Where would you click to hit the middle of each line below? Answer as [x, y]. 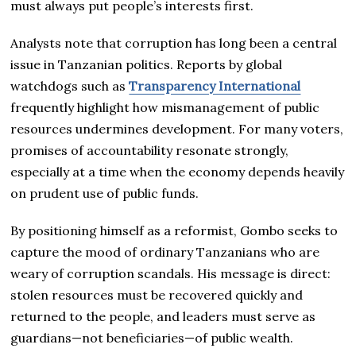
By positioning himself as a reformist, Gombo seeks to [174, 230]
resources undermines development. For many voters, [177, 128]
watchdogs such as [70, 85]
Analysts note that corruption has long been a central [174, 43]
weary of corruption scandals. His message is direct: [171, 273]
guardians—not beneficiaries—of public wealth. [152, 337]
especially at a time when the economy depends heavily [178, 171]
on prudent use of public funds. [105, 193]
